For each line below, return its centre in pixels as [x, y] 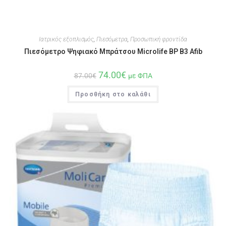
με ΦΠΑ [140, 76]
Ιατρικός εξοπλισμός [66, 40]
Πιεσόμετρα [112, 40]
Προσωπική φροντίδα [159, 40]
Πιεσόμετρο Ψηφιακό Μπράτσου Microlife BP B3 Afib [113, 52]
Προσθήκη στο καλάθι [113, 95]
